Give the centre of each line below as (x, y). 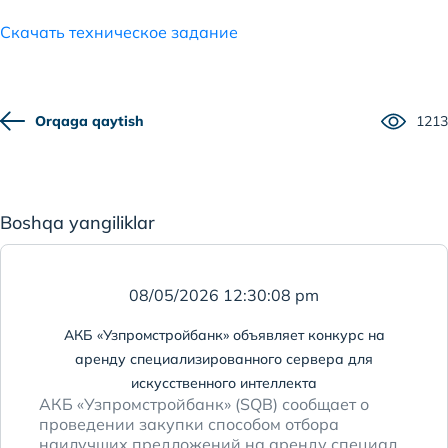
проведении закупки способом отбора (189, 424)
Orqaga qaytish (89, 120)
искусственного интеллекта (224, 383)
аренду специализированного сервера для (224, 359)
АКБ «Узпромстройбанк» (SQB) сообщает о (204, 404)
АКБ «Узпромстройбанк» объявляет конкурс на (224, 335)
